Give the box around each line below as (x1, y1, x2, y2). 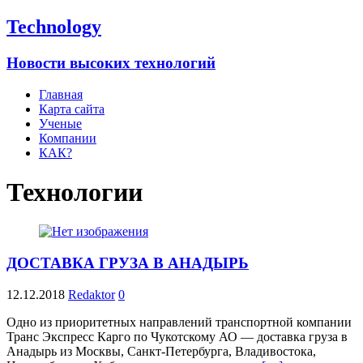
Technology (6, 15, 101, 37)
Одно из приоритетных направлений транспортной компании (6, 314, 352, 329)
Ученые (39, 116, 82, 130)
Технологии (6, 177, 143, 207)
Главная (39, 87, 83, 101)
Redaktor (68, 287, 115, 301)
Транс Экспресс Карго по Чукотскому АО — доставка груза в (6, 329, 348, 344)
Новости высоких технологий (6, 53, 216, 71)
